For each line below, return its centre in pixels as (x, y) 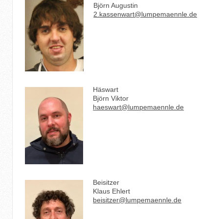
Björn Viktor (111, 98)
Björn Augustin (116, 5)
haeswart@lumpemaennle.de (139, 107)
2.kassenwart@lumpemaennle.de (145, 14)
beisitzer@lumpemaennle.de (137, 200)
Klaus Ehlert (112, 191)
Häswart (106, 89)
